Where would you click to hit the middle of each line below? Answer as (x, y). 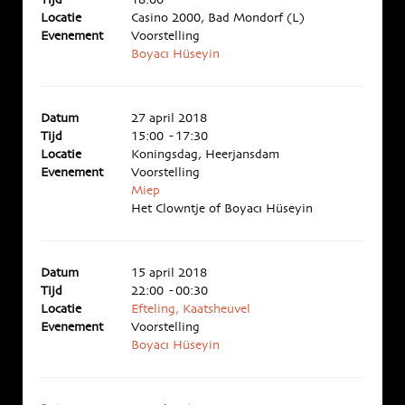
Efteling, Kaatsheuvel (191, 309)
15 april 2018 (169, 273)
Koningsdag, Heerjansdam (205, 155)
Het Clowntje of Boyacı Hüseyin (222, 209)
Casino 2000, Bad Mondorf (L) (218, 18)
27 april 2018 (169, 118)
